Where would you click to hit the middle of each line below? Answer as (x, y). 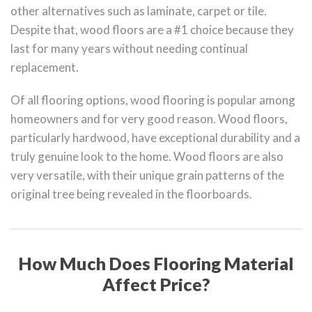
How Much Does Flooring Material (156, 264)
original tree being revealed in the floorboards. (131, 194)
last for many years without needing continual (129, 49)
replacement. (45, 68)
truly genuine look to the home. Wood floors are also (147, 157)
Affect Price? (156, 284)
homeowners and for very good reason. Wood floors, (149, 119)
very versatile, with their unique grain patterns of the (147, 175)
